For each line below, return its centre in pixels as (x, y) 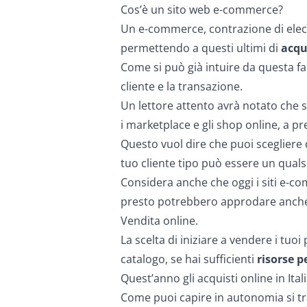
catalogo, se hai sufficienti (189, 259)
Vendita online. (159, 221)
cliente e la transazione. (182, 86)
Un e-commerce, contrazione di (204, 29)
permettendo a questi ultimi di (201, 48)
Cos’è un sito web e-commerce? (202, 10)
